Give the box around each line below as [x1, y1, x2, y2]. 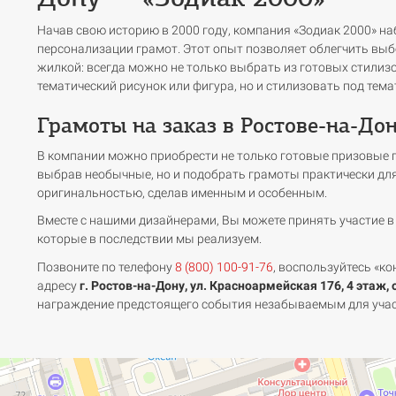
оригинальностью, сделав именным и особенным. [36, 185, 327, 200]
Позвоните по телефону [36, 259, 175, 274]
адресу [36, 278, 80, 293]
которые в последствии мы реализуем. [36, 232, 262, 246]
